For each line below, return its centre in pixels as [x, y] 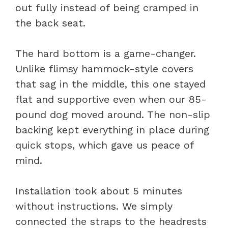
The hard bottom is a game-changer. [106, 53]
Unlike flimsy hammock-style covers [104, 68]
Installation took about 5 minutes [99, 191]
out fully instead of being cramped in [107, 7]
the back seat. [50, 23]
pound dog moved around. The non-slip [113, 114]
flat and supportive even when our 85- [111, 99]
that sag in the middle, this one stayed [110, 84]
